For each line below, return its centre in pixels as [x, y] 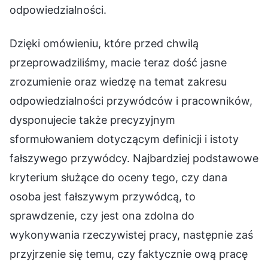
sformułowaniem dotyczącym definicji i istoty [124, 139]
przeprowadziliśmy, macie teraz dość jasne [118, 62]
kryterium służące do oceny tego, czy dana [118, 177]
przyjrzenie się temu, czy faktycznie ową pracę [129, 254]
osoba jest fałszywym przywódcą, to [103, 196]
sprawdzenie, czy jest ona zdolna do [102, 215]
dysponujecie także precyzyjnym [92, 120]
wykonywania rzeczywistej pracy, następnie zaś [131, 234]
